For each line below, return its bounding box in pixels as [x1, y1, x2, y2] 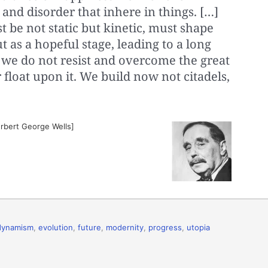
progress [148, 222, 182, 232]
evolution [38, 222, 73, 232]
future [78, 222, 101, 232]
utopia [187, 222, 210, 232]
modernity [106, 222, 144, 232]
